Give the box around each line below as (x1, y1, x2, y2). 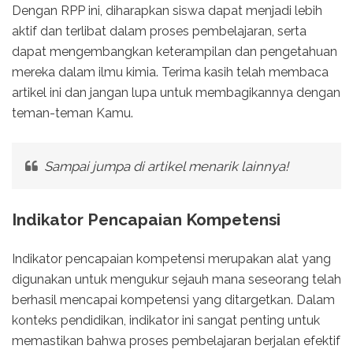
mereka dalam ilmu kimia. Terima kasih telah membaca (12, 64, 329, 80)
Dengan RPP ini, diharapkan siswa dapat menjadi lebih (12, 2, 322, 18)
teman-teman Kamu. (12, 105, 133, 121)
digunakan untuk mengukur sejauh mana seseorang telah (12, 271, 341, 287)
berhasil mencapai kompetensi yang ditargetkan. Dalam (12, 292, 335, 307)
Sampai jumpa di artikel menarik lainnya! (40, 158, 288, 174)
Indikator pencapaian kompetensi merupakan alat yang (12, 251, 331, 266)
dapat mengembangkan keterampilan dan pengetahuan (12, 43, 337, 59)
